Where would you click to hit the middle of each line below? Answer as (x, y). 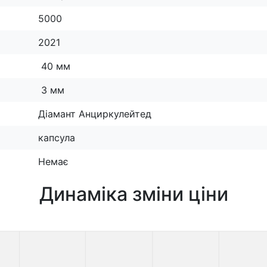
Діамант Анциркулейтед (95, 114)
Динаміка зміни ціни (133, 194)
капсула (57, 137)
